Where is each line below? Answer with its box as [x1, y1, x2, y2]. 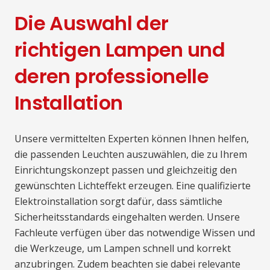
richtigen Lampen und [14, 36, 225, 64]
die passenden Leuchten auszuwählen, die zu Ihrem [14, 148, 247, 162]
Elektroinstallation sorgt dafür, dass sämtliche [14, 195, 222, 209]
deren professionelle [14, 63, 209, 90]
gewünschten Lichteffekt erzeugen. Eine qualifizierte [14, 179, 251, 193]
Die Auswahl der [14, 10, 169, 37]
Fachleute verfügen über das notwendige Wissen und [14, 226, 255, 240]
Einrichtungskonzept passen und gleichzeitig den [14, 163, 237, 177]
